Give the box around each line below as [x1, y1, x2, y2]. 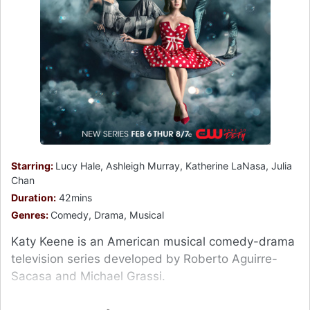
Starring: [11, 159, 55, 172]
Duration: [11, 191, 56, 203]
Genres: [11, 208, 51, 221]
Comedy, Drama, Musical [51, 208, 164, 221]
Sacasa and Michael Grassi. [11, 268, 165, 283]
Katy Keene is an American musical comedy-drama [11, 234, 295, 248]
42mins [56, 191, 92, 203]
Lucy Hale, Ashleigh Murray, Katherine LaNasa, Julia [55, 159, 292, 172]
